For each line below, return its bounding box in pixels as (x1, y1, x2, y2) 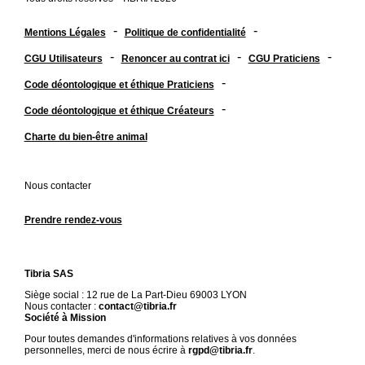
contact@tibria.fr (98, 301, 177, 313)
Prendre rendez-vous (24, 213, 122, 226)
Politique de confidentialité (124, 26, 246, 38)
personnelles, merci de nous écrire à (24, 345, 188, 357)
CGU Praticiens (248, 52, 320, 64)
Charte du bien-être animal (24, 130, 147, 143)
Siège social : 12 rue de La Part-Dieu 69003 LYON (24, 289, 247, 301)
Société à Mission (24, 312, 106, 324)
